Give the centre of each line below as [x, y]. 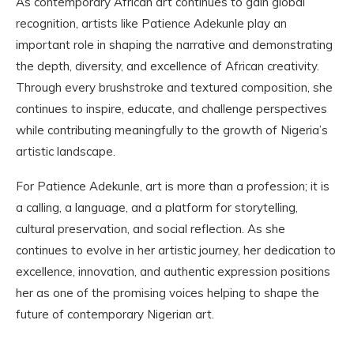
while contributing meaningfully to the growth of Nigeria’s [172, 130]
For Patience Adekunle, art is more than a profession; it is [173, 186]
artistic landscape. [66, 151]
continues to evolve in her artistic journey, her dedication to [176, 250]
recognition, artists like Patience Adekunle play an [151, 23]
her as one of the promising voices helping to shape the [168, 292]
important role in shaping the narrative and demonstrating [174, 44]
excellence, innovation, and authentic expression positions [173, 271]
